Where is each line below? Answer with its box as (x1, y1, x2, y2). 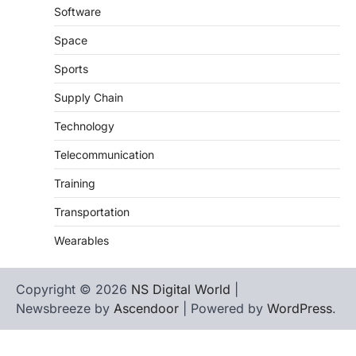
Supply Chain (54, 90, 123, 104)
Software (54, 4, 101, 18)
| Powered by (179, 300, 267, 316)
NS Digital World (131, 281, 230, 297)
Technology (54, 118, 114, 133)
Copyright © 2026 (16, 281, 131, 297)
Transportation (54, 204, 130, 219)
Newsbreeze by (16, 300, 114, 316)
